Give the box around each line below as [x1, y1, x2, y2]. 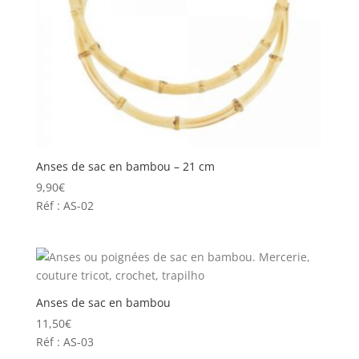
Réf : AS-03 [35, 334, 94, 350]
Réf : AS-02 [35, 197, 94, 213]
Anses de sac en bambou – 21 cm [35, 158, 215, 174]
